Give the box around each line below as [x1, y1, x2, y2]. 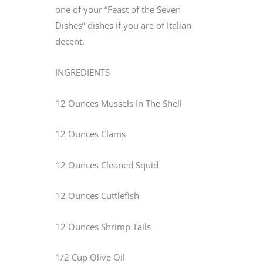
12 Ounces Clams [55, 128, 126, 140]
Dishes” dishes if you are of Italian [55, 19, 191, 32]
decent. [55, 35, 85, 48]
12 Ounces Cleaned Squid [55, 159, 159, 171]
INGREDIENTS [55, 66, 110, 78]
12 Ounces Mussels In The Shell [55, 97, 182, 109]
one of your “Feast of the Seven [55, 4, 181, 16]
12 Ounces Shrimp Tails [55, 220, 151, 232]
